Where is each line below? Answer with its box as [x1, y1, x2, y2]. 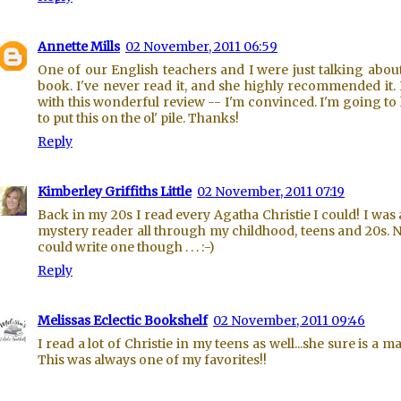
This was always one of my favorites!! [38, 352, 267, 368]
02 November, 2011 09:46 [213, 312, 365, 328]
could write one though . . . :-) [38, 239, 215, 255]
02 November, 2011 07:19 [197, 183, 345, 200]
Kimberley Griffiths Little [38, 183, 192, 200]
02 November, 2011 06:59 [125, 38, 277, 55]
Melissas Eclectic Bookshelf [38, 312, 208, 328]
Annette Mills [38, 38, 120, 55]
